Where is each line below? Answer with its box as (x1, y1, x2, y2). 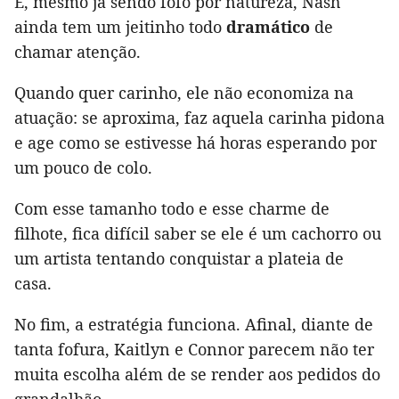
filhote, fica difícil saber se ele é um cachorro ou (14, 223, 381, 245)
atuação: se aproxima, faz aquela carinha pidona (14, 107, 385, 129)
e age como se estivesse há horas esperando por (14, 132, 377, 154)
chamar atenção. (14, 41, 141, 63)
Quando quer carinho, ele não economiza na (14, 82, 354, 104)
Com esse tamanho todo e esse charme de (14, 198, 330, 220)
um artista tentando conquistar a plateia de (14, 248, 344, 270)
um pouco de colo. (14, 157, 152, 179)
